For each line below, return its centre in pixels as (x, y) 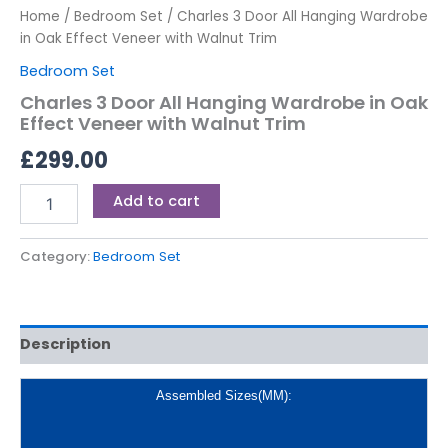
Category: (56, 256)
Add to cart (156, 200)
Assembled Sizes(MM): (224, 396)
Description (65, 344)
